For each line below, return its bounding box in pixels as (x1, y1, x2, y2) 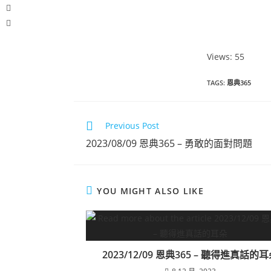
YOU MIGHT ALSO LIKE (97, 184, 204, 197)
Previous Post (105, 119, 159, 131)
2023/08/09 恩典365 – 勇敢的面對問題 (86, 136, 252, 150)
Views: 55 (207, 50, 244, 62)
